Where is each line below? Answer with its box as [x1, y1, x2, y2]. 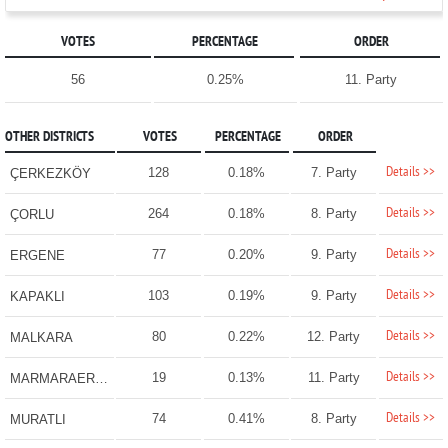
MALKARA [9, 330, 73, 346]
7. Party [310, 165, 357, 181]
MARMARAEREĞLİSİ [94, 371, 108, 387]
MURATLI [9, 412, 66, 428]
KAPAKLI [9, 289, 65, 305]
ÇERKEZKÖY [9, 166, 91, 182]
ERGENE [9, 248, 65, 264]
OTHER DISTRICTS [4, 129, 94, 147]
